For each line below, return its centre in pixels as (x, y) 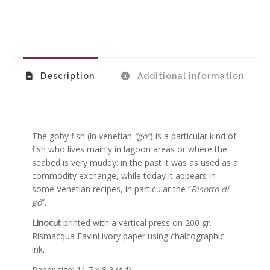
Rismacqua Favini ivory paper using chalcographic (128, 236)
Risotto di (210, 189)
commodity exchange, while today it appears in (124, 176)
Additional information (190, 76)
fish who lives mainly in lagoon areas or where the (129, 149)
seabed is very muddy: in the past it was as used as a (135, 163)
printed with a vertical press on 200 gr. (136, 223)
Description (66, 76)
